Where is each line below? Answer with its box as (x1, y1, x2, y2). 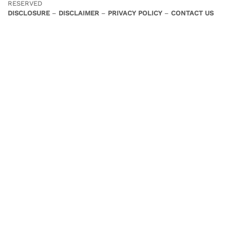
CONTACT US (171, 9, 214, 17)
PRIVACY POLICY (108, 9, 162, 17)
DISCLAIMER (59, 9, 99, 17)
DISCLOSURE (8, 9, 52, 17)
